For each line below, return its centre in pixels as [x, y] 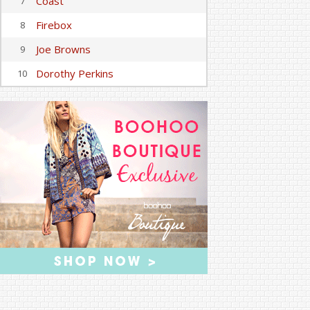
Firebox [54, 25]
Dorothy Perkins [75, 73]
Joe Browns [63, 49]
